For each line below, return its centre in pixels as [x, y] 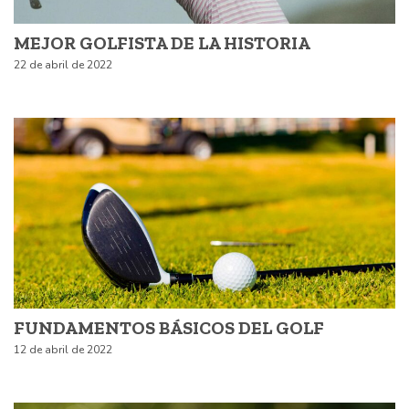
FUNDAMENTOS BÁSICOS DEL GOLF [169, 327]
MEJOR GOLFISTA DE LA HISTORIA [162, 42]
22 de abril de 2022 [63, 64]
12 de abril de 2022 [63, 349]
